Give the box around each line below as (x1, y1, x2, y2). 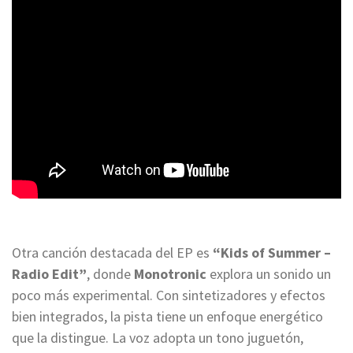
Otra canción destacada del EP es (12, 243, 213, 262)
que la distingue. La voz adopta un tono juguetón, (12, 329, 303, 347)
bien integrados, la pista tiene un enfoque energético (12, 307, 323, 326)
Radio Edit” (12, 265, 87, 284)
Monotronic (134, 265, 206, 284)
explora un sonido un (206, 265, 331, 284)
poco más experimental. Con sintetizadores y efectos (12, 286, 325, 305)
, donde (87, 265, 134, 284)
